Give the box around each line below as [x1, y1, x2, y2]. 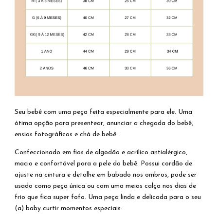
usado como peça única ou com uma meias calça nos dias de [15, 182, 196, 190]
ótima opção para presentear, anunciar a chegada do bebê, [15, 119, 193, 127]
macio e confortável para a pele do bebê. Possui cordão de [15, 160, 192, 167]
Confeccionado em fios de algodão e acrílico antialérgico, [15, 148, 187, 156]
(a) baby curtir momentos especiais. [15, 204, 122, 212]
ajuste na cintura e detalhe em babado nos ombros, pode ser [15, 171, 197, 179]
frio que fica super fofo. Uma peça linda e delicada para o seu [15, 193, 201, 201]
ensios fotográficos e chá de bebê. [15, 130, 118, 138]
